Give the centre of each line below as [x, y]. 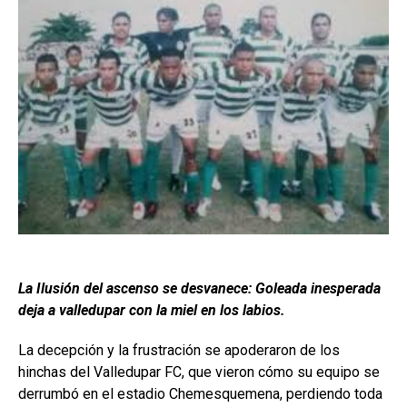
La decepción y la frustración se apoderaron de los [179, 350]
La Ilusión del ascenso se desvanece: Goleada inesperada [199, 288]
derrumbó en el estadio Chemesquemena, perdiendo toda [200, 393]
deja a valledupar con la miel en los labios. [152, 310]
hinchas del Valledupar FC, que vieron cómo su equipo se [199, 372]
